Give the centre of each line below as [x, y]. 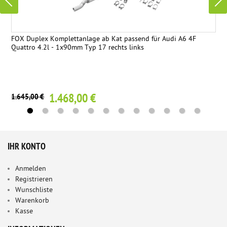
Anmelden [31, 169]
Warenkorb [32, 201]
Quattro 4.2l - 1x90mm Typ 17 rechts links [78, 48]
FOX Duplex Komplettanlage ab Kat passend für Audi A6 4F [104, 40]
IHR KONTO [27, 147]
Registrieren [34, 180]
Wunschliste [34, 191]
